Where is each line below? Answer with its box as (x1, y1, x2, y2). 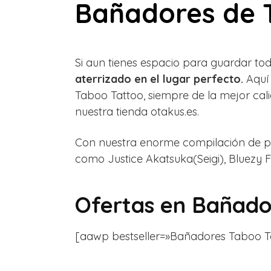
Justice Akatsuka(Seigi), (108, 152, 229, 166)
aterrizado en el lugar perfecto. (75, 72, 243, 87)
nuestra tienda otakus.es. (75, 105, 199, 119)
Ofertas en (75, 191, 192, 219)
